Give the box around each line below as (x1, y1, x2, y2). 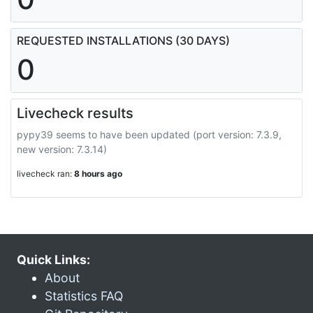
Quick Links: (17, 252, 90, 267)
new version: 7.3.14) (17, 143, 107, 155)
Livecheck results (17, 104, 133, 122)
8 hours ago (74, 168, 122, 179)
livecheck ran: (17, 168, 74, 179)
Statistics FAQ (45, 288, 123, 303)
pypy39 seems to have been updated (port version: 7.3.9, (17, 128, 282, 140)
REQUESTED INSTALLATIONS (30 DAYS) (17, 33, 230, 48)
